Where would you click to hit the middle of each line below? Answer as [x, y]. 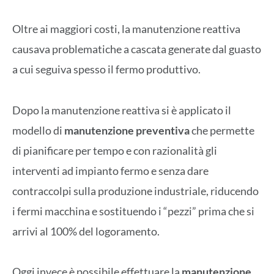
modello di [38, 130]
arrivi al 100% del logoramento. [86, 231]
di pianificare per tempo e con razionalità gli [115, 150]
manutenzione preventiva [127, 130]
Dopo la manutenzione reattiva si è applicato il [122, 110]
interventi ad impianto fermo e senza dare [110, 170]
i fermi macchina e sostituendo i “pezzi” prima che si [133, 211]
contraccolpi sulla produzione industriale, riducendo [135, 191]
